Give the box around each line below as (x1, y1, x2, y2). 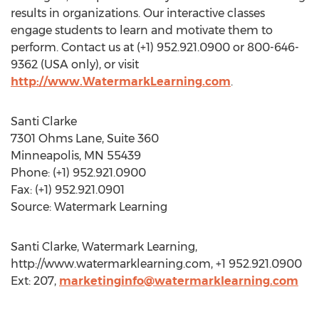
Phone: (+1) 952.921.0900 (11, 166, 146, 179)
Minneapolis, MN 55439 (11, 149, 141, 162)
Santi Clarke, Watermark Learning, (11, 240, 197, 253)
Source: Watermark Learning (11, 200, 167, 214)
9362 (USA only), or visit (11, 58, 139, 71)
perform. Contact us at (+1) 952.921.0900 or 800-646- (11, 41, 299, 54)
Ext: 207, (11, 274, 59, 288)
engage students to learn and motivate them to (11, 23, 273, 37)
